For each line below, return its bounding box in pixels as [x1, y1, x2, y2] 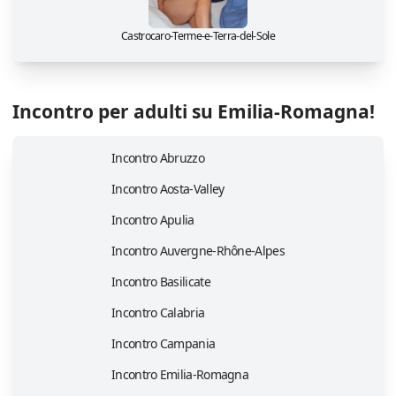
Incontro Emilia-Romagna [111, 366, 249, 384]
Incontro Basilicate [111, 273, 210, 291]
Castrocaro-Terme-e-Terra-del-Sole [121, 28, 275, 44]
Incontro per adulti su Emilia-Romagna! [12, 99, 375, 125]
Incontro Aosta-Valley [111, 180, 225, 198]
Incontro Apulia [111, 211, 194, 229]
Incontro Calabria [111, 304, 205, 322]
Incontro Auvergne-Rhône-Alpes [111, 242, 285, 260]
